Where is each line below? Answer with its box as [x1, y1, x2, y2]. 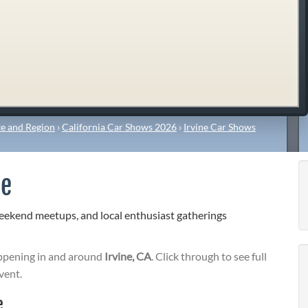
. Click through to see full [151, 250, 267, 263]
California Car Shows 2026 [62, 120, 177, 133]
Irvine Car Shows [184, 120, 256, 133]
